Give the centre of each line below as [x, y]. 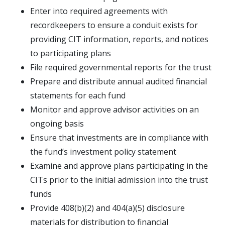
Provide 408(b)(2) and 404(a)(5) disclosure [107, 208]
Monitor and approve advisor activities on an [115, 109]
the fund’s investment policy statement [103, 151]
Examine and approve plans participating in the [119, 165]
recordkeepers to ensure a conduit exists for [114, 25]
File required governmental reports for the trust [121, 67]
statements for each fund [78, 95]
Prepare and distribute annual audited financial [119, 81]
